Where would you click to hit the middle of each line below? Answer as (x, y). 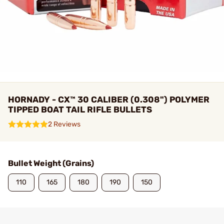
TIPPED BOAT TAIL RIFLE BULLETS (80, 109)
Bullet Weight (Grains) (51, 163)
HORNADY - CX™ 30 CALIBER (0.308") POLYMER (109, 99)
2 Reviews (64, 124)
